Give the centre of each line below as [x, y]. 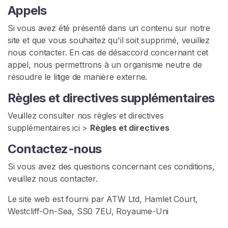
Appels [27, 10]
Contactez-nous [55, 149]
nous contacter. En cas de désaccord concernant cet [108, 52]
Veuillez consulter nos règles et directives [86, 116]
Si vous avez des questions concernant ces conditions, [111, 166]
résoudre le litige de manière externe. [78, 77]
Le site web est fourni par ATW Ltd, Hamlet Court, [103, 199]
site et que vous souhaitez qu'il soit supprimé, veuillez [109, 40]
